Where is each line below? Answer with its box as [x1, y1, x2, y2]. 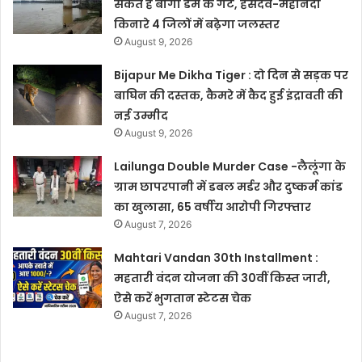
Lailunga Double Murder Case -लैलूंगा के [114, 158, 347, 175]
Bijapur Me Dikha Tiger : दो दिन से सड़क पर [114, 66, 349, 83]
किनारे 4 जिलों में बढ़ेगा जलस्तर [114, 15, 280, 32]
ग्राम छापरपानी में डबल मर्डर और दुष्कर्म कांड [114, 178, 343, 195]
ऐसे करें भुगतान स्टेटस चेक [114, 289, 252, 306]
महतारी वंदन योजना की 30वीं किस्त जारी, [114, 269, 331, 286]
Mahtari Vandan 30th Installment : [114, 249, 319, 266]
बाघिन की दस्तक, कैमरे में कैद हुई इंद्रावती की [114, 86, 343, 103]
